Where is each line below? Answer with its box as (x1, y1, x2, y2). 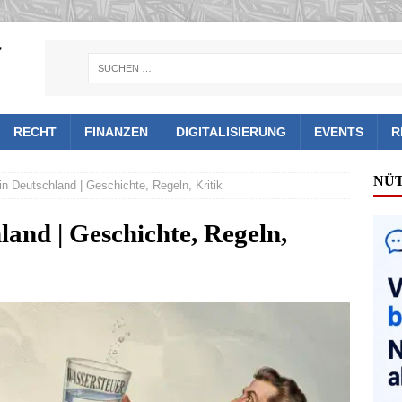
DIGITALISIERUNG (176, 125, 286, 140)
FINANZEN (84, 125, 148, 140)
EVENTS (314, 125, 363, 140)
